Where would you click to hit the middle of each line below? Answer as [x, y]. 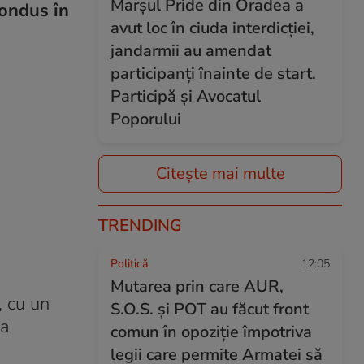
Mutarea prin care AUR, [197, 286]
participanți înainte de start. [213, 74]
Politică [129, 264]
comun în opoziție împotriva [211, 332]
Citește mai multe [220, 173]
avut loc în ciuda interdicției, [212, 28]
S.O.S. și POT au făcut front [210, 309]
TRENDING [140, 225]
